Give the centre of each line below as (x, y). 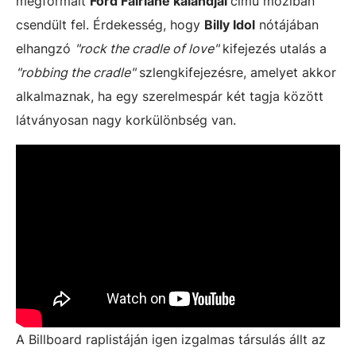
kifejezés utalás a (273, 48)
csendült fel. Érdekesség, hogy (110, 25)
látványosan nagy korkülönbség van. (126, 120)
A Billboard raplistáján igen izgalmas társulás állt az (171, 339)
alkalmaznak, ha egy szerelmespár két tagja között (170, 96)
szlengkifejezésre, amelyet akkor (236, 72)
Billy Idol (230, 25)
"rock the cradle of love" (147, 48)
